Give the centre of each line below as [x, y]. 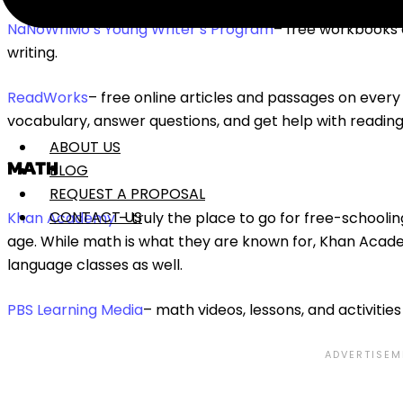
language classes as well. [95, 264]
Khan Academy [63, 218]
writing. [32, 52]
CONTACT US [96, 217]
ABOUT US [85, 147]
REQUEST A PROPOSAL [127, 194]
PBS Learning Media [75, 309]
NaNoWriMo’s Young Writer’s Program [140, 29]
